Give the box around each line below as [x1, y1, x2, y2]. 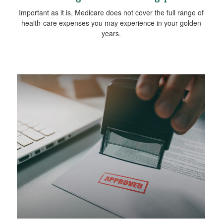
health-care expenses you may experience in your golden [21, 17, 201, 28]
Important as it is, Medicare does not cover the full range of [18, 7, 204, 17]
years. [101, 28, 121, 38]
